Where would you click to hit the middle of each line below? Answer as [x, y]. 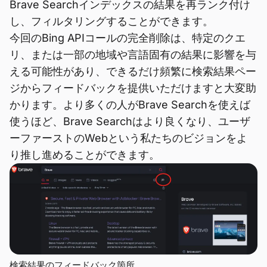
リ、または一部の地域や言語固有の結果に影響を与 [133, 55]
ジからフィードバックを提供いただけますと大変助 [133, 88]
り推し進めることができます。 [85, 155]
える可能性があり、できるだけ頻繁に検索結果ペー [133, 71]
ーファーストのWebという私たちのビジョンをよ [128, 138]
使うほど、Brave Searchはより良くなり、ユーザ [130, 121]
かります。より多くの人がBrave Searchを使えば [130, 105]
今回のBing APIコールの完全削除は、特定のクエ [128, 38]
